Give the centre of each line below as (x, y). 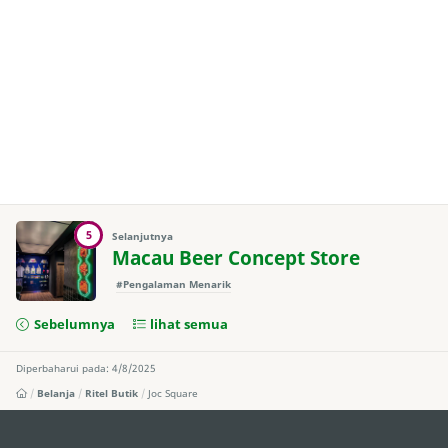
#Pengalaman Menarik (173, 285)
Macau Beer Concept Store (236, 258)
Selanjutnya (142, 237)
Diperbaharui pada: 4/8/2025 (86, 368)
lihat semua (189, 324)
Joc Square (173, 393)
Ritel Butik (112, 393)
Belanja (56, 393)
